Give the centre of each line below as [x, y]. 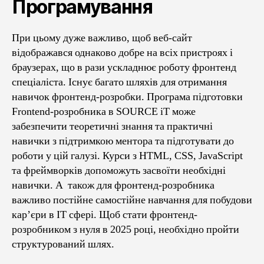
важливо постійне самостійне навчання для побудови [132, 200]
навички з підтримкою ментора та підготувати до [123, 141]
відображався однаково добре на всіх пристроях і [122, 53]
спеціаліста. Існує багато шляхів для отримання [119, 82]
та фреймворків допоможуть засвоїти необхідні [119, 171]
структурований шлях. [63, 244]
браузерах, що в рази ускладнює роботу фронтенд [124, 67]
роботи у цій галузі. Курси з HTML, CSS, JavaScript [127, 156]
